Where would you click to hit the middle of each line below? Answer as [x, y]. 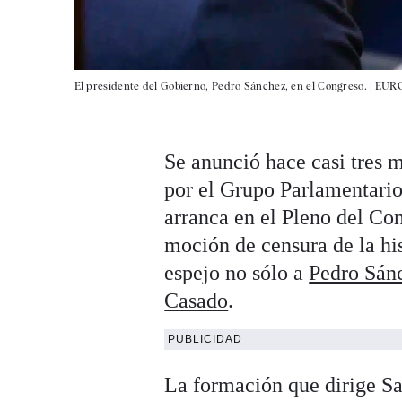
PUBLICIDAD [205, 340]
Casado [197, 301]
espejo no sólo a [237, 273]
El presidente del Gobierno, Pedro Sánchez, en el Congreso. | [224, 86]
